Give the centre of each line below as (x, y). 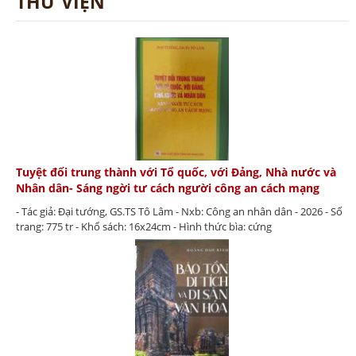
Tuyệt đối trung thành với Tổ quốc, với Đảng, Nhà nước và (176, 172)
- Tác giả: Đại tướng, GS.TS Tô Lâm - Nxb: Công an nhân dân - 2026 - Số (179, 212)
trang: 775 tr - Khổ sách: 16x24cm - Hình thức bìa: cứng (144, 227)
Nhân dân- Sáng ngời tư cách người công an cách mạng (168, 188)
